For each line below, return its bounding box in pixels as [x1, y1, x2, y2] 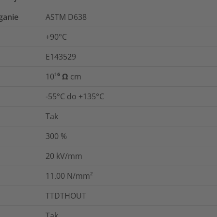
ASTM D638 [46, 11, 87, 22]
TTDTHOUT [46, 190, 86, 201]
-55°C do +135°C [46, 91, 104, 102]
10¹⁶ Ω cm [46, 71, 81, 82]
